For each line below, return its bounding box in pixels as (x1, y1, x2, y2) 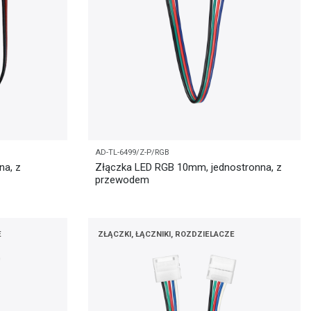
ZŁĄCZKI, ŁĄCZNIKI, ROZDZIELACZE (98, 229, 235, 239)
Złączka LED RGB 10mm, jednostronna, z (95, 161, 282, 174)
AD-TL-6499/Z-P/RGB (95, 148, 169, 158)
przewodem (95, 174, 149, 187)
